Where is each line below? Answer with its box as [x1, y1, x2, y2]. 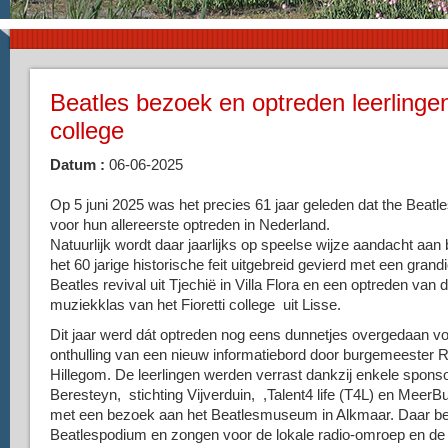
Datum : [50, 156, 105, 173]
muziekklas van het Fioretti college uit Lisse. [50, 296, 341, 313]
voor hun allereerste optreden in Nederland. [50, 216, 334, 233]
